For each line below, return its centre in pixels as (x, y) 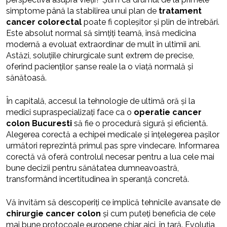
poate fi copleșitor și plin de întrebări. (150, 22)
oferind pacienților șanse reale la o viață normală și (100, 67)
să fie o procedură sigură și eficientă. (140, 123)
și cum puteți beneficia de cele (158, 214)
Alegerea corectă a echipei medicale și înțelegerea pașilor (113, 135)
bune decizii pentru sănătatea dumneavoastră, (92, 168)
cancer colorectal (44, 22)
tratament (180, 11)
